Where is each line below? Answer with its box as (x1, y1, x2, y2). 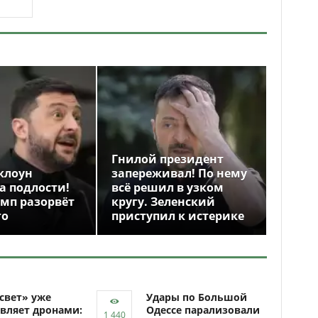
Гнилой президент (111, 151, 224, 167)
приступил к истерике (111, 208, 244, 224)
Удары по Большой (146, 290, 247, 304)
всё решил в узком (111, 180, 224, 195)
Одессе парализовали (146, 303, 260, 317)
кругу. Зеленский (111, 194, 215, 209)
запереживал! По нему (111, 165, 247, 181)
